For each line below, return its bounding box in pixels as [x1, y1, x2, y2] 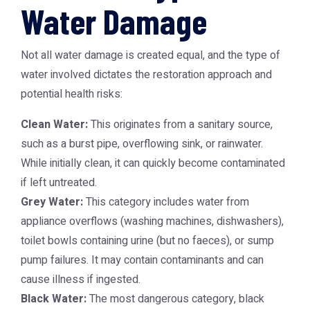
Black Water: [21, 291, 86, 307]
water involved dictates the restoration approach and [21, 66, 272, 83]
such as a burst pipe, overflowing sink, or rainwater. [21, 136, 263, 152]
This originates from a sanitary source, [88, 116, 273, 133]
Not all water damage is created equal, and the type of [21, 47, 280, 64]
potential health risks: [21, 86, 122, 102]
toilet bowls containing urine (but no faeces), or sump [21, 232, 274, 249]
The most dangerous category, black [86, 291, 264, 307]
